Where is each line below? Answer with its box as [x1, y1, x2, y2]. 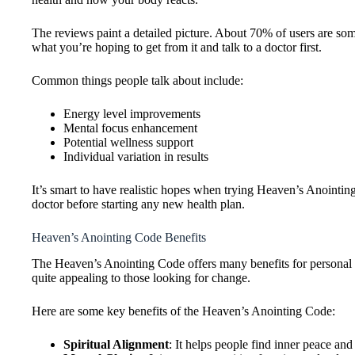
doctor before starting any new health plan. [32, 197, 245, 212]
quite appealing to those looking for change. [32, 271, 250, 285]
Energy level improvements [63, 107, 200, 121]
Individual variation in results [63, 150, 208, 164]
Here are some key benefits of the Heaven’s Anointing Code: [32, 304, 335, 319]
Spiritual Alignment [63, 338, 169, 352]
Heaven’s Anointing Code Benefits [32, 231, 206, 245]
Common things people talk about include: [32, 74, 243, 88]
